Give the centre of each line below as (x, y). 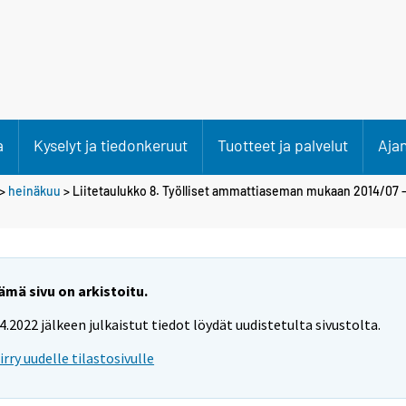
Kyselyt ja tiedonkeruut (111, 145)
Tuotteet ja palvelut (283, 145)
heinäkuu (34, 190)
